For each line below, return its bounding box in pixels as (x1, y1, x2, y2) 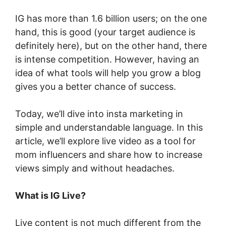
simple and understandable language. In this (15, 122, 203, 133)
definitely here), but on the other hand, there (15, 40, 207, 51)
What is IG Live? (15, 190, 86, 201)
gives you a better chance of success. (15, 81, 179, 92)
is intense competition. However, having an (15, 53, 199, 65)
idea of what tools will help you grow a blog (15, 67, 201, 78)
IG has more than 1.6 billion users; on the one (15, 13, 207, 24)
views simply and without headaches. (15, 162, 175, 174)
